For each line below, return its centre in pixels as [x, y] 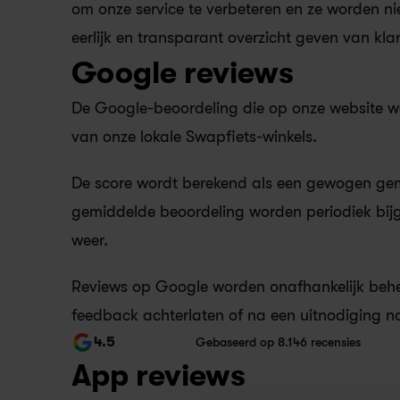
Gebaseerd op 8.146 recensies [278, 342]
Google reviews [183, 73]
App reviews [158, 375]
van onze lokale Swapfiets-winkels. [194, 137]
